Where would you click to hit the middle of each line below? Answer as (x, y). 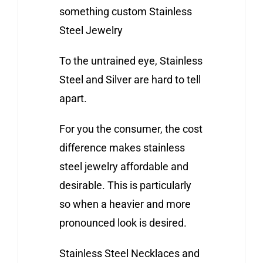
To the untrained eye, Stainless (131, 60)
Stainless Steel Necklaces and (129, 253)
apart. (73, 98)
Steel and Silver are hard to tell (130, 79)
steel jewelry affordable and (124, 166)
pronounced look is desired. (123, 222)
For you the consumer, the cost (131, 129)
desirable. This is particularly (125, 185)
